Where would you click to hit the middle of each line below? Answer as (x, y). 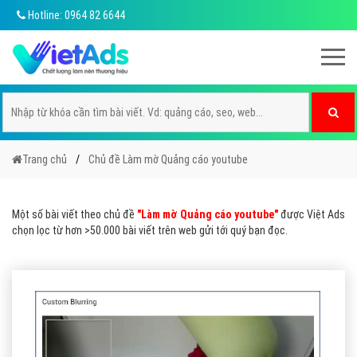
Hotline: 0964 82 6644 (75, 15)
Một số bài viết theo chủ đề (75, 214)
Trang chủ (45, 159)
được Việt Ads (312, 214)
